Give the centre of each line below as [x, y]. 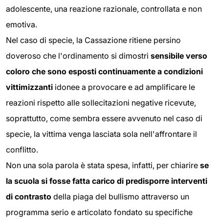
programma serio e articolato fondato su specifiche [99, 212]
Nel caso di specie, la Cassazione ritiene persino [93, 40]
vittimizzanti [29, 87]
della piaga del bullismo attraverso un [120, 196]
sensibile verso [179, 55]
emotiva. [22, 24]
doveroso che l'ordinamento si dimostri [78, 55]
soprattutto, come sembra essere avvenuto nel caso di [104, 118]
